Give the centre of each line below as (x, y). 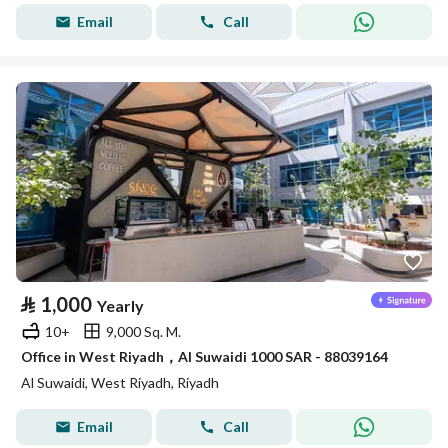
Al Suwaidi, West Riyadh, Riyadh (120, 382)
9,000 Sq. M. (143, 331)
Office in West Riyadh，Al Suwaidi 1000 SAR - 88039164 (204, 356)
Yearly (120, 305)
